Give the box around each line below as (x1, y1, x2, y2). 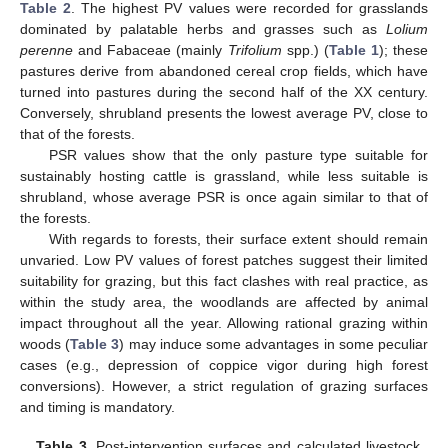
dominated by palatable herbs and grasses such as (20, 21, 386, 38)
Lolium (386, 21, 428, 38)
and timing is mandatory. (20, 399, 175, 416)
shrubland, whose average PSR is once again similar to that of (20, 189, 428, 206)
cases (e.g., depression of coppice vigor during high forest (20, 357, 428, 374)
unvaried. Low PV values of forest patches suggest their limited (20, 252, 428, 269)
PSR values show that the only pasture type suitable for (48, 147, 428, 164)
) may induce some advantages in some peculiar (119, 336, 429, 353)
